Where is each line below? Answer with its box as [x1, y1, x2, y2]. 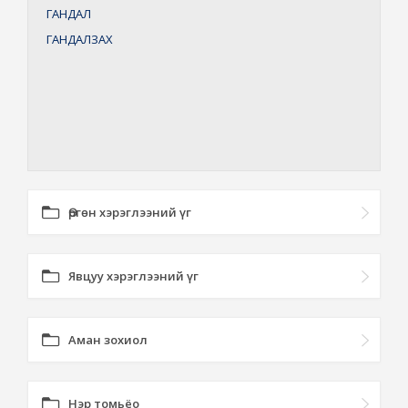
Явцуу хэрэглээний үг [68, 268, 199, 284]
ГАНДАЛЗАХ [46, 31, 113, 47]
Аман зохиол [68, 331, 148, 348]
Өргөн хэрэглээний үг [68, 204, 191, 220]
